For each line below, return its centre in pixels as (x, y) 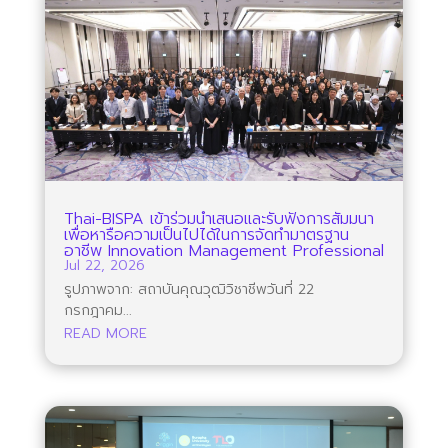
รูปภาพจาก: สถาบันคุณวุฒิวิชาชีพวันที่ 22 (188, 289)
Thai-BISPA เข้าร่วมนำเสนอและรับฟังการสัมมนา (218, 218)
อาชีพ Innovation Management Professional (223, 250)
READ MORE (105, 333)
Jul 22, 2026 (104, 265)
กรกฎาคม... (97, 310)
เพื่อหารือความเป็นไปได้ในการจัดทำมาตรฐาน (206, 234)
